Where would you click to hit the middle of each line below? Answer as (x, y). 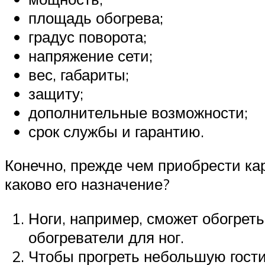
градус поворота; (88, 36)
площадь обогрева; (96, 17)
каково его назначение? (87, 184)
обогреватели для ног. (106, 237)
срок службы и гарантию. (116, 131)
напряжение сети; (91, 55)
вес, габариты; (79, 74)
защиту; (56, 93)
